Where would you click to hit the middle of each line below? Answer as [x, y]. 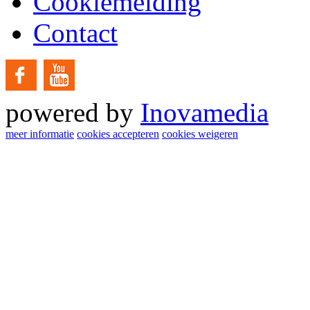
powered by [73, 112]
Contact [75, 33]
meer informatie [40, 134]
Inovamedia [204, 112]
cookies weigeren [200, 134]
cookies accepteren [118, 134]
